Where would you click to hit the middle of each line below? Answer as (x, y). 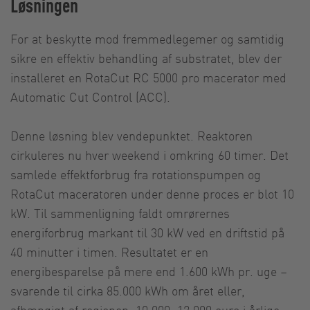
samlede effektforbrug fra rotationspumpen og (136, 174)
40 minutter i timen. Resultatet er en (109, 251)
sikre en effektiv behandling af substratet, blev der (146, 57)
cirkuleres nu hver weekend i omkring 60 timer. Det (149, 154)
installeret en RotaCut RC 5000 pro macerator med (150, 77)
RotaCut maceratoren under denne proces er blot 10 (152, 193)
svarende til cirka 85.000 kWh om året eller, (128, 290)
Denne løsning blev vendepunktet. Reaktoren (131, 135)
